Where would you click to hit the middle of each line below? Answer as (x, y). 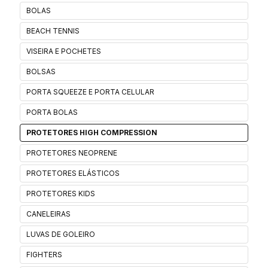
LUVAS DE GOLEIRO (61, 234)
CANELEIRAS (48, 214)
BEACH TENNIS (53, 31)
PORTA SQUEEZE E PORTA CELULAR (90, 92)
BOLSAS (41, 71)
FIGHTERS (44, 254)
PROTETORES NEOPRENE (72, 153)
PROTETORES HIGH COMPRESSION (92, 132)
